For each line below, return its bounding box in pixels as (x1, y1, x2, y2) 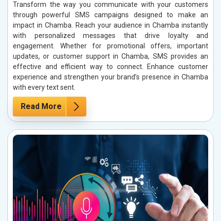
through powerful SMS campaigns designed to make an (13, 11, 208, 19)
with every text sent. (13, 83, 75, 92)
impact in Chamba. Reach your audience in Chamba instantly (13, 21, 208, 30)
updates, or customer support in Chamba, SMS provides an (13, 52, 208, 61)
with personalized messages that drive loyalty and (13, 32, 208, 40)
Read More (21, 102, 62, 111)
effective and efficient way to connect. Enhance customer (13, 63, 208, 71)
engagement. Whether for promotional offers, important (13, 42, 208, 50)
